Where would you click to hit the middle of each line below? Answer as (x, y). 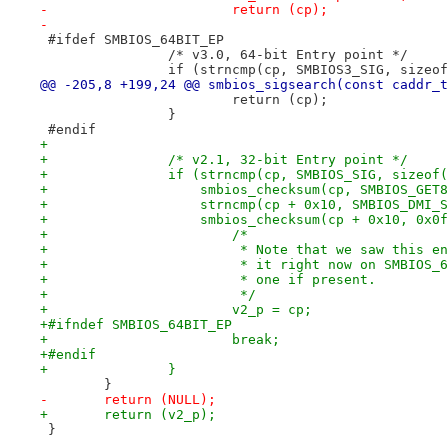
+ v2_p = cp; (271, 309)
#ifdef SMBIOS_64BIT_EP (131, 39)
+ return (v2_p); (159, 414)
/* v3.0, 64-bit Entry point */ (287, 54)
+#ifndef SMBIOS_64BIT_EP (135, 324)
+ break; (255, 339)
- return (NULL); (159, 399)
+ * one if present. (303, 279)
